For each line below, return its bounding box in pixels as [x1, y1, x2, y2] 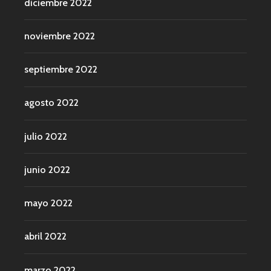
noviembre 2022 [24, 30, 95, 42]
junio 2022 [24, 163, 70, 175]
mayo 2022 [24, 197, 73, 209]
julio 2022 [24, 130, 67, 142]
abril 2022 [24, 230, 67, 243]
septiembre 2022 [24, 64, 97, 75]
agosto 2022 [24, 97, 79, 109]
